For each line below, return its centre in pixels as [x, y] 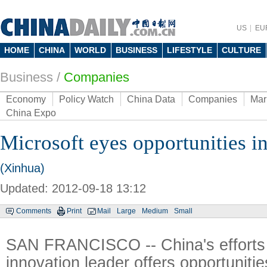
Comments [34, 211]
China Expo [31, 113]
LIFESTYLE [190, 50]
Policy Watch [86, 99]
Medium [155, 211]
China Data [151, 99]
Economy [26, 99]
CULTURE [241, 50]
